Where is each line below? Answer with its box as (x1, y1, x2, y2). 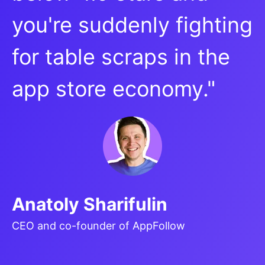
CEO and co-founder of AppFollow (12, 219, 185, 232)
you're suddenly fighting (12, 11, 253, 38)
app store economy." (12, 75, 216, 102)
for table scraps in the (12, 43, 230, 70)
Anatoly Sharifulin (12, 193, 167, 215)
